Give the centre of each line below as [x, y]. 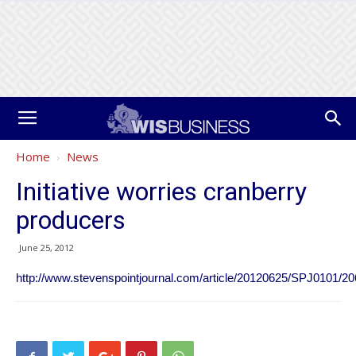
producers [71, 220]
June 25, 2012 [46, 248]
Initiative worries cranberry [161, 192]
